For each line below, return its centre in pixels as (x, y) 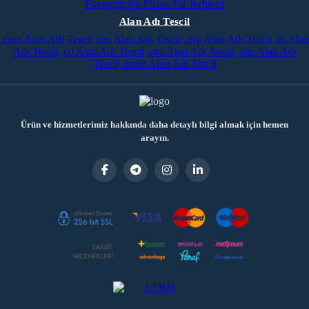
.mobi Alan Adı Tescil (169, 64)
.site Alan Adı (267, 51)
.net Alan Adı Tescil (138, 39)
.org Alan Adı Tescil (228, 39)
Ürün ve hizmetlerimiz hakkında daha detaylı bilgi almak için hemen (154, 124)
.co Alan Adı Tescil (102, 51)
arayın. (154, 138)
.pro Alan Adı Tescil (190, 51)
